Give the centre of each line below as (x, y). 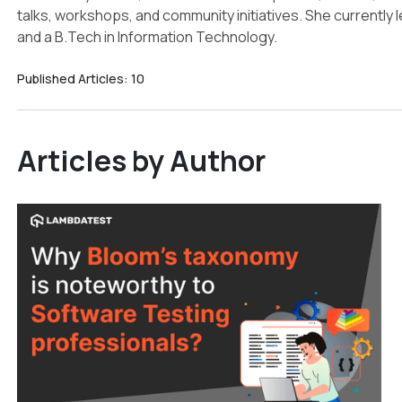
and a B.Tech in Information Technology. (147, 37)
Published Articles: (74, 79)
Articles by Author (141, 161)
